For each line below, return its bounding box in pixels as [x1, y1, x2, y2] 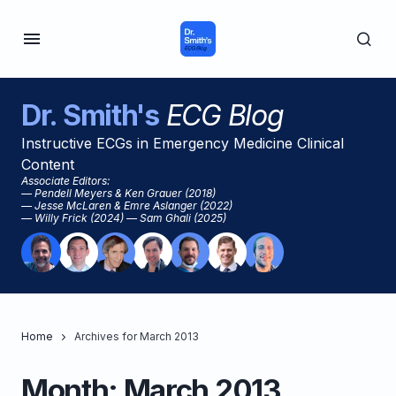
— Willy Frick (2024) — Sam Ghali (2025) [21, 211, 226, 225]
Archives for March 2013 [74, 330, 199, 343]
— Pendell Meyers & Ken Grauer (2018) [21, 187, 216, 200]
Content [21, 156, 74, 173]
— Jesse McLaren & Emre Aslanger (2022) [21, 199, 232, 212]
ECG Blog [158, 98, 284, 133]
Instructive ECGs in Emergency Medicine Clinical [21, 134, 344, 152]
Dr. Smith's [21, 98, 159, 133]
